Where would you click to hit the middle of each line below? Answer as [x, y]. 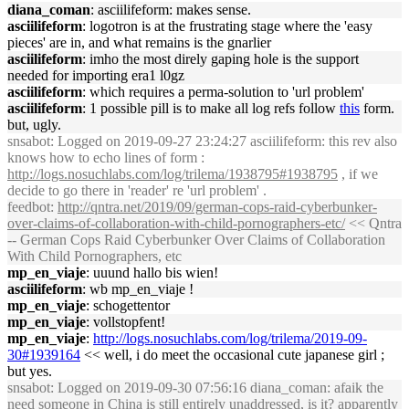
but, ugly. [34, 125]
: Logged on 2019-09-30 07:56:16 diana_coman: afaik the [217, 388]
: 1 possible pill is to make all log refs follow [211, 108]
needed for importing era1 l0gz [96, 75]
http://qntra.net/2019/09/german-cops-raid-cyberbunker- [217, 207]
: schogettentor [128, 305]
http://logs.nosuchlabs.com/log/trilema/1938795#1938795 [173, 174]
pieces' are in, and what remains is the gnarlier [139, 42]
